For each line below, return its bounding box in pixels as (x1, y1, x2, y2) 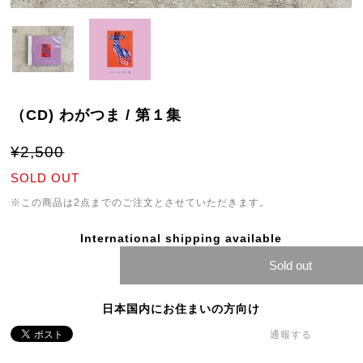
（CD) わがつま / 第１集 (11, 107, 182, 123)
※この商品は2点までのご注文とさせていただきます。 (11, 197, 271, 208)
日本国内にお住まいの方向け (102, 302, 261, 315)
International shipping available (80, 232, 283, 245)
